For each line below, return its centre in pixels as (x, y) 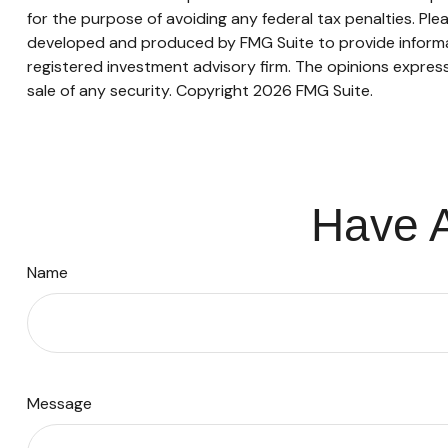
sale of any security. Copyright (139, 91)
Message (59, 404)
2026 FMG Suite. (312, 91)
